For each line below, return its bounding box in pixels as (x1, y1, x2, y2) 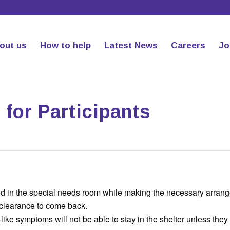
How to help (40, 41, 91, 50)
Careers (170, 41, 205, 50)
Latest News (104, 41, 158, 50)
